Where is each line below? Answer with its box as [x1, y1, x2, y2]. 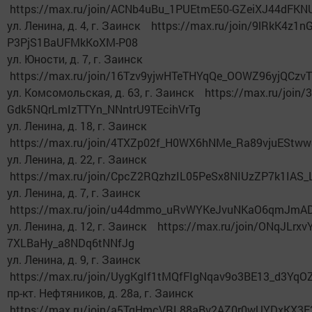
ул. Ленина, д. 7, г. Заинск [7, 185, 146, 201]
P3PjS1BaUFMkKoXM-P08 [7, 35, 138, 50]
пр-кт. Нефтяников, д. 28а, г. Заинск [7, 286, 198, 301]
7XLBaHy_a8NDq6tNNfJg [7, 235, 134, 251]
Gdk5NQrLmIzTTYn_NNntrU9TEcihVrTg [7, 102, 201, 117]
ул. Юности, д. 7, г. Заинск [7, 52, 148, 67]
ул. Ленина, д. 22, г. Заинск [7, 152, 152, 167]
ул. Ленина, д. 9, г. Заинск [7, 252, 146, 267]
